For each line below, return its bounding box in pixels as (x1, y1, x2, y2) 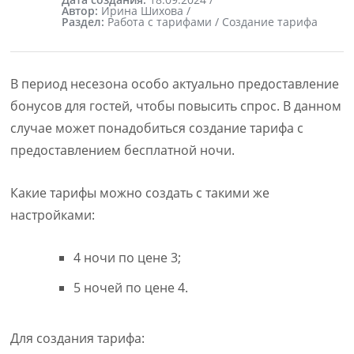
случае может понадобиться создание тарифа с (10, 119, 304, 137)
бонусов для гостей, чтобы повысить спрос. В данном (10, 97, 342, 115)
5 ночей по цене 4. (73, 279, 189, 297)
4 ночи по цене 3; (73, 249, 182, 267)
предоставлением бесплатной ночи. (10, 141, 235, 160)
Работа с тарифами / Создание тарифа (107, 14, 318, 30)
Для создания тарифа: (10, 330, 145, 348)
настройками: (10, 206, 96, 224)
